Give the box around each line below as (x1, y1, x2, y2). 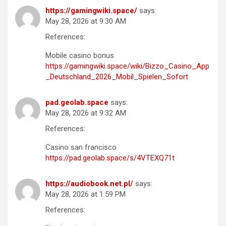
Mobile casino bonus (45, 50, 114, 60)
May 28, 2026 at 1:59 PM (45, 189, 126, 199)
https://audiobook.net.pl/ (45, 179, 133, 188)
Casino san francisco (45, 142, 117, 152)
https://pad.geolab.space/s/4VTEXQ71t (45, 153, 175, 162)
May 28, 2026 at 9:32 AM (45, 108, 126, 118)
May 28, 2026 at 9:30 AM (45, 16, 126, 26)
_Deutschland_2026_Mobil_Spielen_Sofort (45, 72, 188, 81)
